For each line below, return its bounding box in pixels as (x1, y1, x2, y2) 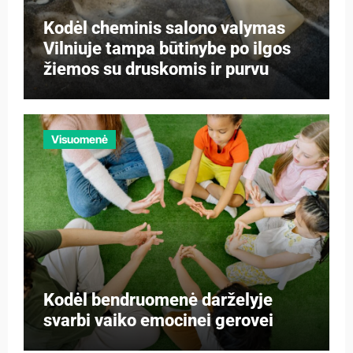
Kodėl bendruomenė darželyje (43, 290, 273, 310)
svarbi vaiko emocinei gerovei (43, 310, 273, 331)
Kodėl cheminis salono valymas (43, 17, 285, 38)
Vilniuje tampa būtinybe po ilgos (43, 38, 291, 58)
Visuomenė (50, 132, 108, 147)
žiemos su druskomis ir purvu (43, 58, 269, 79)
